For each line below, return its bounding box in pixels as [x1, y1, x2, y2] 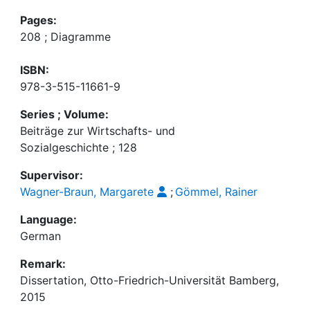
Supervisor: [20, 168, 83, 182]
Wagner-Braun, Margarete [20, 185, 154, 199]
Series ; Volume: [20, 107, 109, 121]
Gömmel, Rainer [175, 185, 257, 199]
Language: [20, 212, 77, 226]
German [20, 229, 61, 243]
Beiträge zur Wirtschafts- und [20, 124, 175, 138]
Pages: [20, 13, 57, 27]
